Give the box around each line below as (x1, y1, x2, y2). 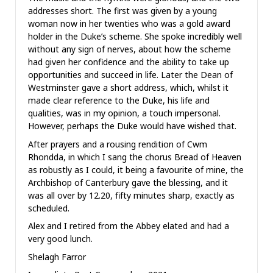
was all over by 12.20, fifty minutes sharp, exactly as (28, 189, 235, 201)
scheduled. (28, 202, 69, 214)
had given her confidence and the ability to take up (28, 56, 229, 68)
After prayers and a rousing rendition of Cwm (28, 138, 207, 150)
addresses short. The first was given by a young (28, 5, 217, 17)
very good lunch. (28, 233, 93, 245)
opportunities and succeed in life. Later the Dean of (28, 69, 233, 81)
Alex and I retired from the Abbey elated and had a (28, 220, 229, 232)
